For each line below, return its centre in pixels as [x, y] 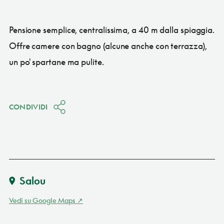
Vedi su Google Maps [42, 200]
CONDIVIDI [28, 106]
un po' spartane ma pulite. [56, 61]
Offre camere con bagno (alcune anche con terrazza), [108, 45]
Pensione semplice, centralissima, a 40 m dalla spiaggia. [112, 29]
